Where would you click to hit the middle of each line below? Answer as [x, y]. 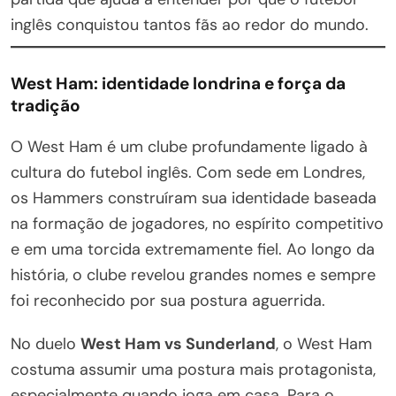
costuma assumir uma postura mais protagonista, [193, 369]
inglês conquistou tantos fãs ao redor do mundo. [190, 24]
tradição [46, 105]
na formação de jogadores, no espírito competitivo [197, 223]
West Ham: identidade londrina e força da [178, 83]
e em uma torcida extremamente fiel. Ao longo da [193, 249]
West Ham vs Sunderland [178, 343]
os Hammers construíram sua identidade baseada [194, 198]
